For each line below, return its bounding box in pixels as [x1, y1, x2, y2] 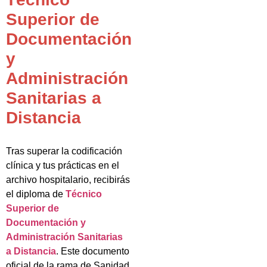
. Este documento [56, 246, 129, 256]
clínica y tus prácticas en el [6, 160, 119, 170]
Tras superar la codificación [6, 145, 122, 156]
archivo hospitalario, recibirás [6, 174, 130, 185]
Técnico [66, 188, 102, 199]
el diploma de [6, 188, 66, 199]
